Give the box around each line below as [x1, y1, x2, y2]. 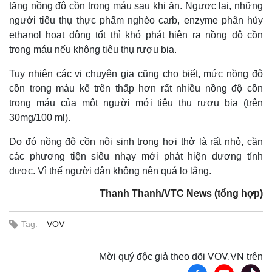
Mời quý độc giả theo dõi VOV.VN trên [99, 251, 263, 262]
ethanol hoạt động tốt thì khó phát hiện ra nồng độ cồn [9, 30, 263, 40]
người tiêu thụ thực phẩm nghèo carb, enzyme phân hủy [9, 15, 263, 25]
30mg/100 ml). [9, 112, 70, 123]
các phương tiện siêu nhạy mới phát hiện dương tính [9, 151, 263, 161]
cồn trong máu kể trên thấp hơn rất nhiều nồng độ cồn [9, 83, 263, 93]
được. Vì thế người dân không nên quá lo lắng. [9, 166, 211, 176]
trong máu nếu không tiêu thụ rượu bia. [9, 44, 177, 55]
